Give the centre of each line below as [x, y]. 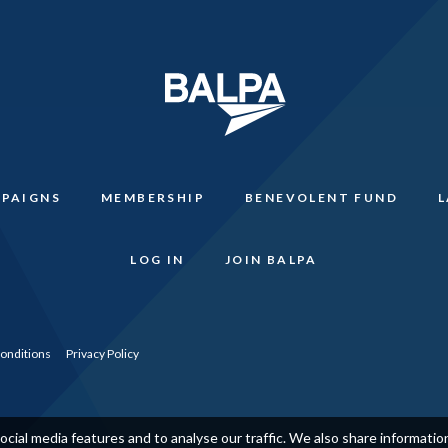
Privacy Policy [102, 353]
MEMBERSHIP [152, 197]
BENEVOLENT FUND [321, 197]
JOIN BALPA [271, 259]
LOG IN [157, 259]
